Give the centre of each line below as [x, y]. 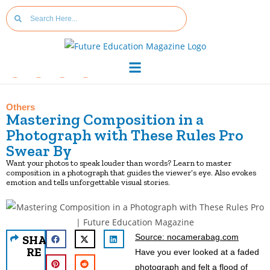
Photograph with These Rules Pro [125, 135]
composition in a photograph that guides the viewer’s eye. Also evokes [131, 172]
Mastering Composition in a [105, 119]
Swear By [39, 150]
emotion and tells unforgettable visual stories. [88, 182]
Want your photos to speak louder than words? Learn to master [119, 163]
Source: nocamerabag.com [187, 237]
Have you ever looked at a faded [197, 252]
